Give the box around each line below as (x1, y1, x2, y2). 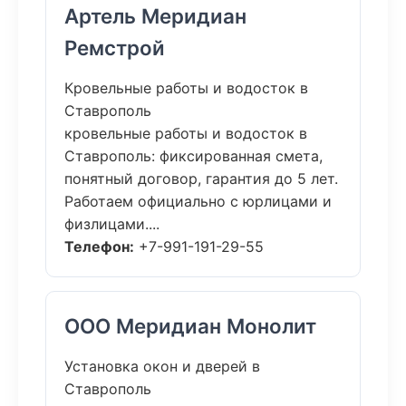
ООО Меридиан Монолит (64, 314, 316, 338)
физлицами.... (64, 215, 159, 233)
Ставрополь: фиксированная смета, (64, 147, 323, 165)
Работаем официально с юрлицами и (64, 192, 332, 210)
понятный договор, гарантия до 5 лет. (64, 169, 338, 188)
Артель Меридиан (64, 4, 246, 28)
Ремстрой (64, 35, 165, 60)
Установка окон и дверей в (64, 357, 260, 375)
